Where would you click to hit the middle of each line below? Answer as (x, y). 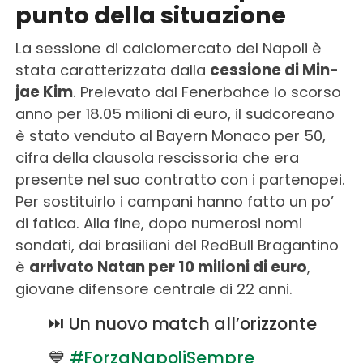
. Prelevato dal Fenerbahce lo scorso (207, 92)
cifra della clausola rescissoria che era (157, 157)
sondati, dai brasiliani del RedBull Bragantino (177, 245)
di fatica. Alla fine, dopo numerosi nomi (158, 223)
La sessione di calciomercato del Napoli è (168, 48)
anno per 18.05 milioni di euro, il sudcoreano (175, 113)
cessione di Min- (274, 70)
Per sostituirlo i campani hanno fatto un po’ (174, 201)
